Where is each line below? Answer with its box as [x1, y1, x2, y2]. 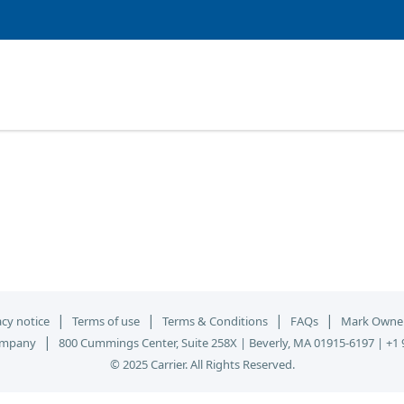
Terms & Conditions [161, 313, 268, 329]
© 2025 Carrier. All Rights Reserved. [109, 356, 295, 372]
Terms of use [71, 313, 140, 329]
